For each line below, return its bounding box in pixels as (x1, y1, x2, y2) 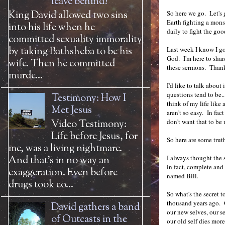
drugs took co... (9, 178, 73, 192)
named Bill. (167, 171, 198, 180)
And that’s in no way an (9, 154, 109, 168)
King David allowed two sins (9, 9, 128, 23)
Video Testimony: (51, 118, 127, 132)
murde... (9, 69, 43, 83)
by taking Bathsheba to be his (9, 45, 132, 59)
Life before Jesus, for (51, 130, 138, 144)
